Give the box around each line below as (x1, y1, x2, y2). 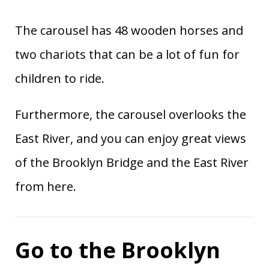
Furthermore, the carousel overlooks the (15, 106, 246, 122)
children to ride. (15, 70, 104, 86)
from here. (15, 178, 76, 195)
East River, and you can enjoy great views (15, 130, 246, 147)
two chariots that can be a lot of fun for (15, 46, 240, 62)
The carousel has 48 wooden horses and (15, 22, 243, 38)
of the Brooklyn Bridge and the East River (15, 154, 249, 171)
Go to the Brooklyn (15, 235, 220, 265)
